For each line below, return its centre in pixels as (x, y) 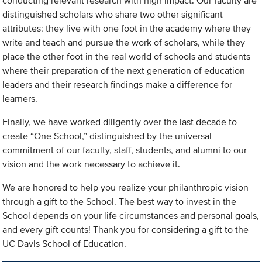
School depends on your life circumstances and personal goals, (131, 216)
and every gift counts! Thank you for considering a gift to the (126, 230)
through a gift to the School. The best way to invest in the (120, 202)
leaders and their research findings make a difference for (118, 85)
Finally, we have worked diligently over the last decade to (120, 122)
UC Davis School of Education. (65, 244)
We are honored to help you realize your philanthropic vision (126, 188)
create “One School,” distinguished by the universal (107, 136)
